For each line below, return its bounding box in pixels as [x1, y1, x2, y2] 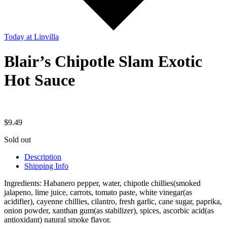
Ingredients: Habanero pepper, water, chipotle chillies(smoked [4, 178, 201, 187]
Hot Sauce [4, 71, 75, 90]
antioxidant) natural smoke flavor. [4, 215, 111, 224]
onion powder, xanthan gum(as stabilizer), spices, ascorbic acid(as [4, 206, 214, 215]
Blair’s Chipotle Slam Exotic [4, 52, 202, 71]
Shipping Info [24, 161, 68, 170]
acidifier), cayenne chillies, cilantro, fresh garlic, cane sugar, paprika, [4, 197, 222, 206]
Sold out [4, 135, 31, 144]
